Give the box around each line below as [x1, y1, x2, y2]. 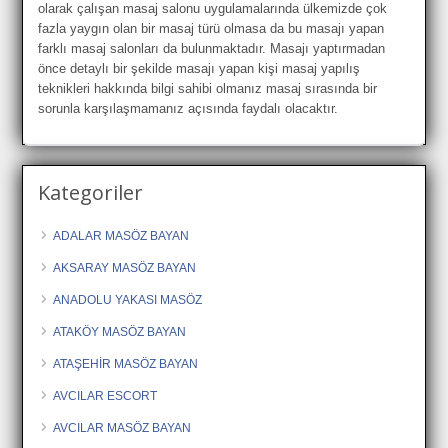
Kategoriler [38, 178, 144, 206]
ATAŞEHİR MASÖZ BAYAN [53, 356, 199, 371]
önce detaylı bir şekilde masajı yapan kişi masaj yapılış [38, 60, 361, 76]
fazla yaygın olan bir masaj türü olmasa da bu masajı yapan [38, 20, 385, 36]
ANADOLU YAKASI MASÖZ [53, 292, 203, 307]
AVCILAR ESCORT [53, 388, 158, 403]
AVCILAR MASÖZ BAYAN [53, 420, 192, 435]
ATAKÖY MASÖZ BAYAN [53, 324, 187, 339]
